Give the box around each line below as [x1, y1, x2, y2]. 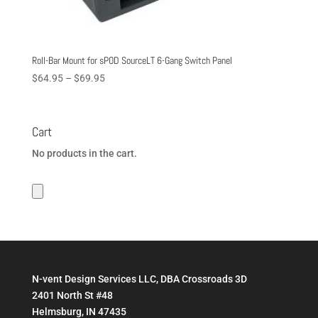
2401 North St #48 [31, 289, 113, 301]
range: [104, 87, 132, 99]
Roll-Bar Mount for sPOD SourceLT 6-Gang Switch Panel [31, 53, 232, 67]
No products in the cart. [31, 147, 137, 159]
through [104, 120, 140, 132]
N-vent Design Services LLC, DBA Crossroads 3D [31, 273, 247, 285]
